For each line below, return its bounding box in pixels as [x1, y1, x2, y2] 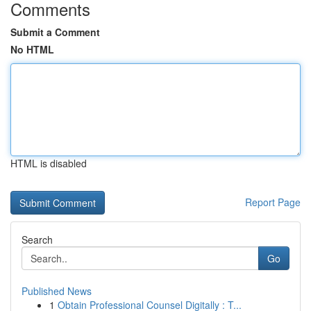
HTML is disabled [10, 156, 87, 170]
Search [22, 233, 53, 246]
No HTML [10, 42, 54, 56]
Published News [22, 284, 92, 298]
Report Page [245, 195, 301, 209]
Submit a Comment [10, 25, 100, 39]
